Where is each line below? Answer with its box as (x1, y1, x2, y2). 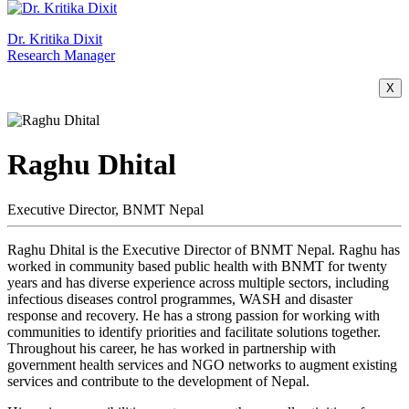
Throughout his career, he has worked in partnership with (7, 340, 336, 356)
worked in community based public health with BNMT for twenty (7, 257, 387, 274)
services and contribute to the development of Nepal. (7, 372, 309, 389)
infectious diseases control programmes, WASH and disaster (7, 290, 352, 307)
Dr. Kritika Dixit (7, 30, 102, 47)
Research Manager (7, 47, 115, 63)
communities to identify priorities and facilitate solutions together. (7, 323, 381, 340)
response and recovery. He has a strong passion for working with (7, 307, 380, 323)
